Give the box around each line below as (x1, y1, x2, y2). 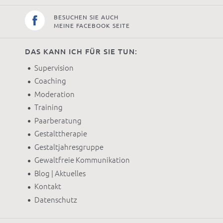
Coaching (34, 77, 66, 86)
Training (34, 103, 63, 112)
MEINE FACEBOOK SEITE (54, 22, 130, 29)
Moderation (34, 90, 75, 99)
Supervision (34, 63, 74, 72)
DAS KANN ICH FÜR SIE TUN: (25, 47, 137, 56)
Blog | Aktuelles (34, 169, 86, 178)
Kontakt (34, 182, 61, 191)
